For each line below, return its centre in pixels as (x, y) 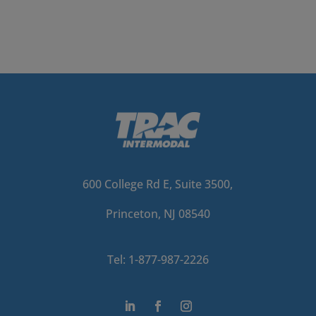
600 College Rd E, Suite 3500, (158, 184)
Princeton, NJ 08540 (158, 213)
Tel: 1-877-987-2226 (158, 259)
